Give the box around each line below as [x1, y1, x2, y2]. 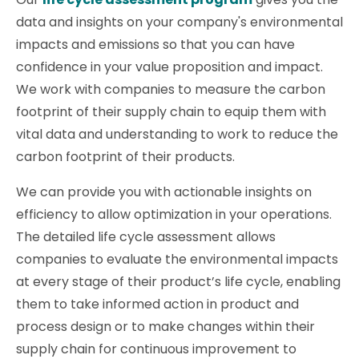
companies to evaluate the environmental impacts [16, 249, 338, 268]
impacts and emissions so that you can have [16, 34, 295, 54]
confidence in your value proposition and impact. [16, 57, 323, 76]
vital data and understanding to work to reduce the [16, 124, 338, 143]
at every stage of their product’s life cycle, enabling [16, 272, 341, 291]
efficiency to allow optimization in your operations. [16, 204, 332, 224]
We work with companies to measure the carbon [16, 79, 325, 99]
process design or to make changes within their [16, 317, 315, 336]
